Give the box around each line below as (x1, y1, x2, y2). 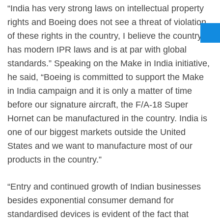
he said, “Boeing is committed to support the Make (7, 72, 204, 82)
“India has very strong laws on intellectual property (7, 3, 204, 13)
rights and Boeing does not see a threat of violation (7, 17, 206, 27)
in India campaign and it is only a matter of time (7, 85, 192, 96)
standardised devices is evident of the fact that (7, 209, 189, 219)
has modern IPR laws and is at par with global (7, 44, 187, 55)
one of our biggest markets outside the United (7, 127, 186, 137)
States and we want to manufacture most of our (7, 140, 192, 151)
